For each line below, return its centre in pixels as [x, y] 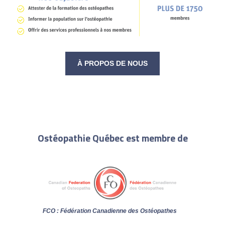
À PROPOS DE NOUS [113, 63]
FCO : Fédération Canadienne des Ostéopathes [109, 211]
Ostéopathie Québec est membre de [113, 138]
